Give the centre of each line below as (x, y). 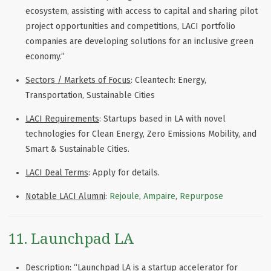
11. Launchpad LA (71, 238)
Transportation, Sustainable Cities (90, 96)
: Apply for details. (124, 173)
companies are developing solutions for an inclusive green (139, 42)
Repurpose (201, 197)
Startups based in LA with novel (165, 119)
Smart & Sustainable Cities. (77, 149)
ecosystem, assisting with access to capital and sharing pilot (142, 11)
